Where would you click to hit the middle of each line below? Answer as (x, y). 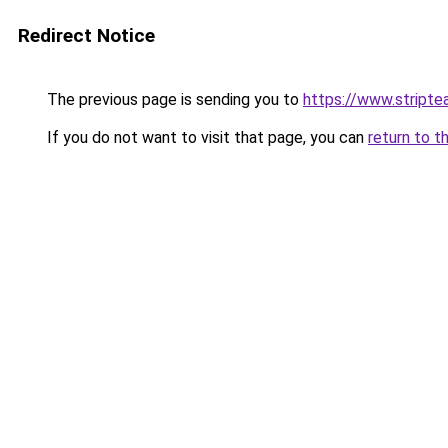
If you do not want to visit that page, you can (205, 137)
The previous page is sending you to (173, 99)
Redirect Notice (86, 35)
